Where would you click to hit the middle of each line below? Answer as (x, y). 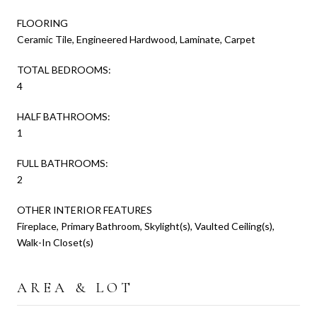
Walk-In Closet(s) (55, 242)
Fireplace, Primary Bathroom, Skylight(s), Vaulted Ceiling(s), (146, 226)
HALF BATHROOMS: (64, 116)
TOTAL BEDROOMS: (64, 69)
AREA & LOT (75, 288)
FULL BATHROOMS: (63, 163)
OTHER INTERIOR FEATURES (85, 209)
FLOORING (42, 23)
